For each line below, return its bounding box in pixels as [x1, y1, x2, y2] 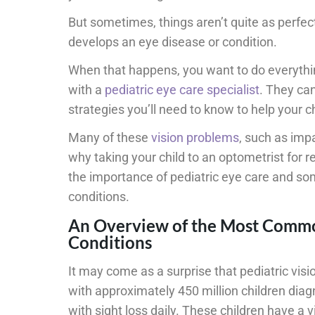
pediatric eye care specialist [105, 82, 259, 98]
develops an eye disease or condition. [68, 34, 277, 50]
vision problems [151, 130, 239, 146]
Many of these [68, 130, 151, 146]
